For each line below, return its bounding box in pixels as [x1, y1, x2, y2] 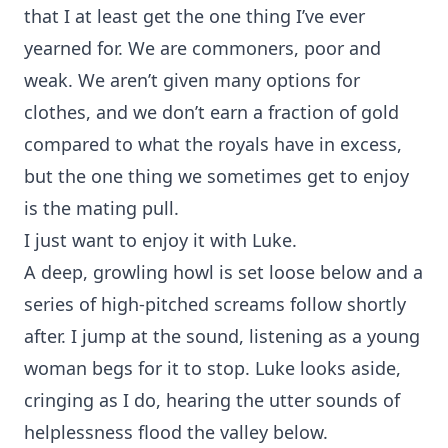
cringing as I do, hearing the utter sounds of [24, 388, 400, 412]
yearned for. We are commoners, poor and [24, 36, 381, 60]
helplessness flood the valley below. [24, 420, 328, 444]
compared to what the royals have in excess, [24, 132, 402, 156]
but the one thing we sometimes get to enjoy [24, 164, 409, 188]
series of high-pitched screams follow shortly [24, 292, 406, 316]
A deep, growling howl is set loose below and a [24, 260, 423, 284]
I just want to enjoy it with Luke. [24, 228, 297, 252]
